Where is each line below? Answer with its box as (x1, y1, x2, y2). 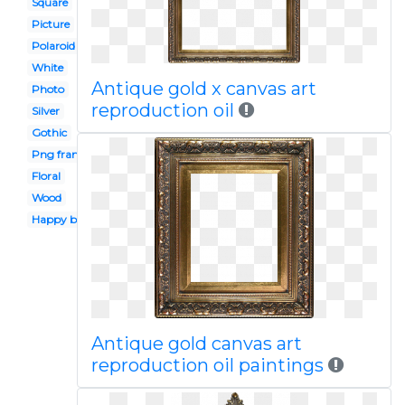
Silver (31, 104, 60, 118)
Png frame (31, 147, 89, 161)
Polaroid (31, 39, 75, 52)
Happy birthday (31, 212, 115, 226)
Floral (31, 169, 61, 183)
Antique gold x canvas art (90, 78, 316, 99)
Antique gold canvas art (90, 333, 302, 354)
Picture (31, 17, 70, 31)
